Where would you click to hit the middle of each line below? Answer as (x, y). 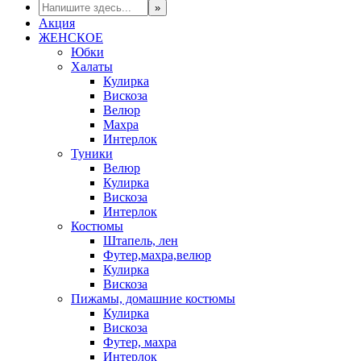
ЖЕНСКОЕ (71, 37)
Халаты (92, 66)
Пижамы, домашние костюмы (153, 299)
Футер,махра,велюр (157, 255)
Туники (92, 154)
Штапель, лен (141, 241)
